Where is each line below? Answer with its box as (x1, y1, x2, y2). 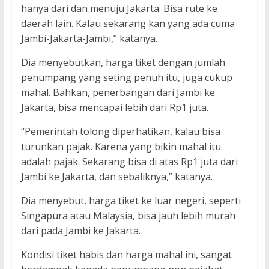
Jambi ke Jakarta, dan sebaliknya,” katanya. (20, 170, 213, 184)
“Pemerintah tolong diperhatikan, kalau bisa (20, 125, 220, 139)
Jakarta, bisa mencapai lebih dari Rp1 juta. (20, 101, 208, 115)
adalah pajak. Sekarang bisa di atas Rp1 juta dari (20, 155, 238, 169)
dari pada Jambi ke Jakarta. (20, 224, 141, 238)
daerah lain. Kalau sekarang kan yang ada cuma (20, 17, 235, 31)
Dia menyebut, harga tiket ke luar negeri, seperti (20, 194, 241, 208)
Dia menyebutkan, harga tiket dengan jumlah (20, 56, 225, 70)
